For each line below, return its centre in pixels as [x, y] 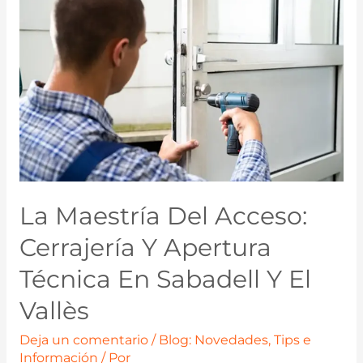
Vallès [54, 310]
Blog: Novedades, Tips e [235, 340]
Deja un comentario [83, 340]
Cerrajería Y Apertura [145, 247]
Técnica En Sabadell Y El [165, 279]
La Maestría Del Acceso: [163, 216]
